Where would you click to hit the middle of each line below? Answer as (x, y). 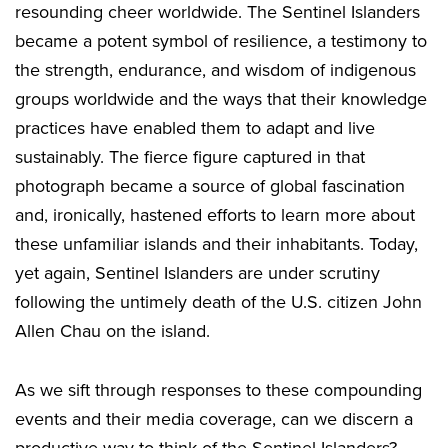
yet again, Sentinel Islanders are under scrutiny (197, 273)
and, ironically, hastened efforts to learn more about (215, 215)
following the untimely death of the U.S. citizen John (218, 302)
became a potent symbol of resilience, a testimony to (221, 41)
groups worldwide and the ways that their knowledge (221, 99)
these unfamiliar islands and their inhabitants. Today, (216, 244)
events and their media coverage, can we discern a (214, 419)
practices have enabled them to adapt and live (195, 128)
